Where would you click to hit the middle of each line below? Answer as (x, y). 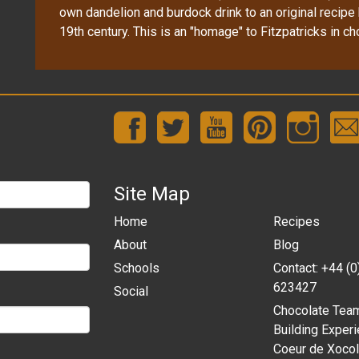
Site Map (151, 194)
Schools (136, 268)
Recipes (296, 221)
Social (131, 291)
